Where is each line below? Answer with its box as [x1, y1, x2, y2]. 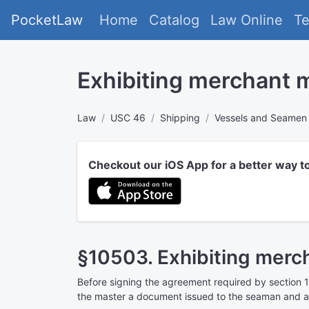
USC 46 [110, 112, 146, 123]
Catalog [149, 12, 199, 28]
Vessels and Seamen [215, 112, 307, 123]
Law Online [210, 12, 283, 28]
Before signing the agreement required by [77, 276, 269, 288]
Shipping [160, 112, 200, 123]
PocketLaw [11, 12, 83, 28]
